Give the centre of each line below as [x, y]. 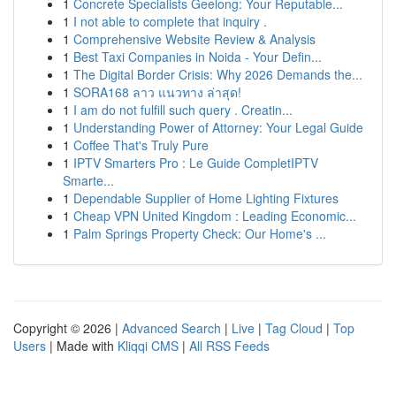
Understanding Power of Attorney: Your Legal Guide [218, 127]
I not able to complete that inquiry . [170, 21]
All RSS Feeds [229, 346]
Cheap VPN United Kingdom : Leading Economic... [215, 216]
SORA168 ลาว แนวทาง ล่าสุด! [157, 92]
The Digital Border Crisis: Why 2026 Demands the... [218, 74]
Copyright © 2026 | [68, 328]
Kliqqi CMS [148, 346]
